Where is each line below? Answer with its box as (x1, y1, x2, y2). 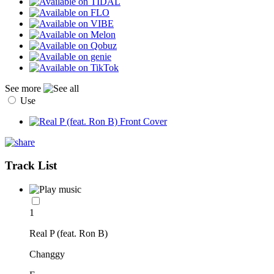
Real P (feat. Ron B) (29, 228, 108, 239)
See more (5, 83, 43, 94)
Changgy (29, 249, 65, 260)
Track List (5, 159, 57, 172)
